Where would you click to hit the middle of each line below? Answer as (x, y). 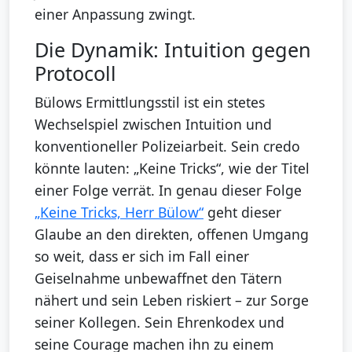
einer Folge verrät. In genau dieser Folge (168, 191)
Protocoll (75, 73)
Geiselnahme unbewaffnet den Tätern (158, 279)
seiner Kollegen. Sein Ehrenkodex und (159, 323)
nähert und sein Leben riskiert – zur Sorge (172, 301)
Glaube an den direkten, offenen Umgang (172, 235)
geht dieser (242, 213)
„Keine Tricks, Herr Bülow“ (119, 213)
